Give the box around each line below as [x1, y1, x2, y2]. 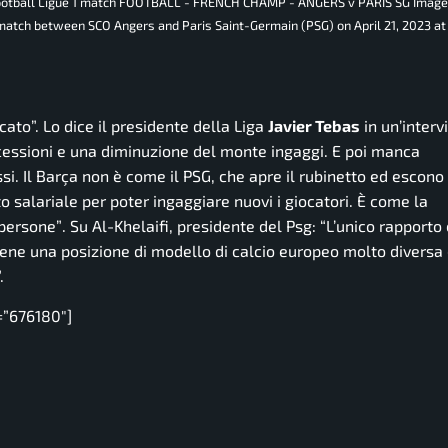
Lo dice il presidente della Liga [39, 116, 268, 136]
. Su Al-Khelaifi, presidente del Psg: [62, 216, 316, 236]
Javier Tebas [268, 116, 360, 136]
